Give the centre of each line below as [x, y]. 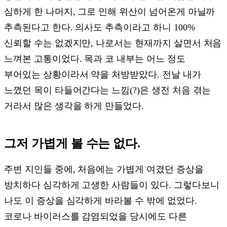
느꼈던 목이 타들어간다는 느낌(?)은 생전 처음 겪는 [108, 90]
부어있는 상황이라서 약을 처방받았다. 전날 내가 [103, 75]
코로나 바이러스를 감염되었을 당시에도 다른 [96, 216]
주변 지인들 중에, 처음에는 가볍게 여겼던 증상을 [104, 169]
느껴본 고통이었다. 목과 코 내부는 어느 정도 [95, 59]
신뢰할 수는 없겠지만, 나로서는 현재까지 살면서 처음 [113, 43]
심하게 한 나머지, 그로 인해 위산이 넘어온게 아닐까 [110, 12]
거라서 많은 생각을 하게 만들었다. [74, 106]
